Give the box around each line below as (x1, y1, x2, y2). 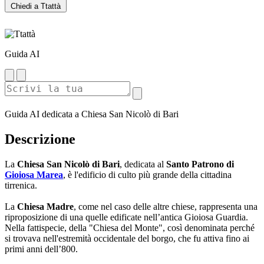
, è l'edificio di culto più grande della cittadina (63, 169, 232, 180)
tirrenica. (5, 180, 37, 190)
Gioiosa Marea (5, 169, 63, 180)
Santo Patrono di (166, 159, 234, 169)
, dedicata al (120, 159, 166, 169)
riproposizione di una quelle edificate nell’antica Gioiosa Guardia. (5, 212, 248, 222)
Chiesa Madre (17, 201, 74, 212)
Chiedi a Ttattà (11, 1, 61, 11)
